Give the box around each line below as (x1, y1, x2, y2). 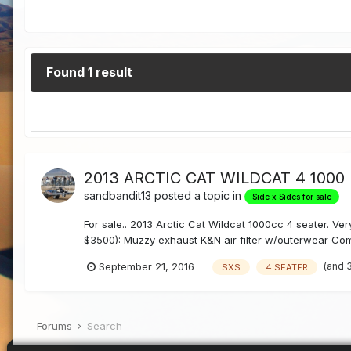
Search (87, 320, 122, 333)
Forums (37, 320, 75, 333)
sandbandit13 (84, 189, 151, 203)
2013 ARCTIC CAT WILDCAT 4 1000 (84, 168, 345, 188)
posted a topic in (151, 189, 244, 203)
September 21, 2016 (99, 260, 194, 273)
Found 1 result (46, 64, 132, 81)
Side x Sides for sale (252, 192, 331, 202)
